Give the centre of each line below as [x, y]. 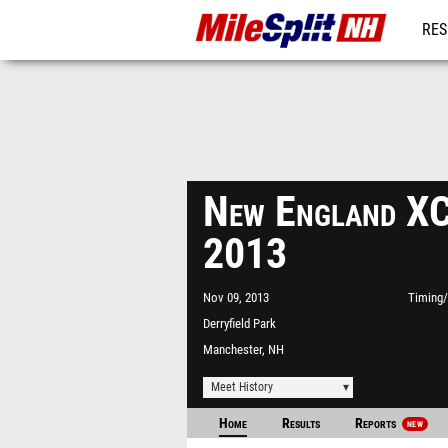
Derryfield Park [239, 323]
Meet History [242, 387]
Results [301, 423]
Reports [377, 423]
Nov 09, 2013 [236, 297]
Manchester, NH [243, 349]
